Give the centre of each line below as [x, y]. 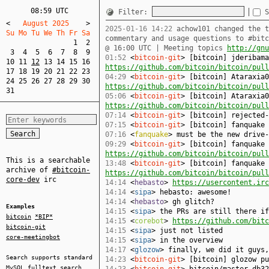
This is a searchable [48, 160]
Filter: [135, 12]
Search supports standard [49, 257]
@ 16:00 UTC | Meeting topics [166, 48]
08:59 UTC [50, 11]
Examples [20, 206]
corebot [149, 221]
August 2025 [48, 23]
